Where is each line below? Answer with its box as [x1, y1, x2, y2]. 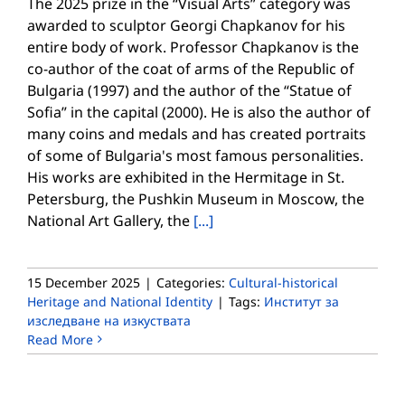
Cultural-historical [229, 273, 338, 291]
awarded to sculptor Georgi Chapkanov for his [27, 14, 345, 35]
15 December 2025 [27, 273, 140, 291]
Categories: [156, 273, 229, 291]
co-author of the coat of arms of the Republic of [27, 58, 354, 79]
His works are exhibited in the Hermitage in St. [27, 166, 344, 187]
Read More [27, 330, 93, 348]
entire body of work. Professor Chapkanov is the [27, 36, 359, 57]
